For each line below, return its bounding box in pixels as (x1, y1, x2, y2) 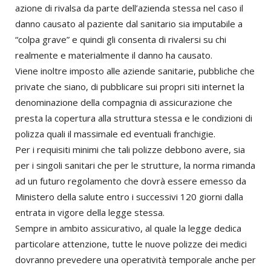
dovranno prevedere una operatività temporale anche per (15, 253, 256, 266)
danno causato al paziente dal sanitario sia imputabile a (15, 18, 243, 30)
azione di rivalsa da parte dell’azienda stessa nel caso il (15, 2, 243, 15)
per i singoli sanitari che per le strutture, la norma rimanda (15, 159, 255, 172)
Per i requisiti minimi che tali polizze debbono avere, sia (15, 143, 245, 156)
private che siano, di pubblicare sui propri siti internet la (15, 80, 244, 93)
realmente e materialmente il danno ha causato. (15, 49, 212, 62)
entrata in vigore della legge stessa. (15, 206, 165, 219)
